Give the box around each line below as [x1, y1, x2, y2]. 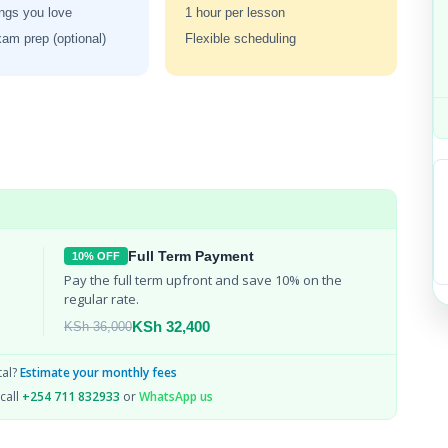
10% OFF [72, 250, 121, 262]
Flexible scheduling [185, 31, 297, 46]
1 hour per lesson [185, 5, 286, 20]
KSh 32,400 [132, 318, 211, 335]
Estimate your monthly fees [19, 364, 177, 381]
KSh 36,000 [64, 318, 133, 334]
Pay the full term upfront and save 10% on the [64, 271, 343, 289]
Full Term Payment [128, 248, 255, 264]
